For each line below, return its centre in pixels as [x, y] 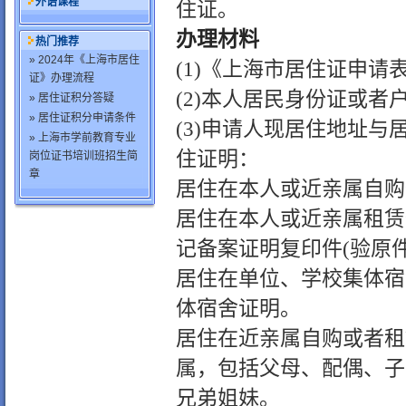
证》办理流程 [62, 78]
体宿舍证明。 [238, 308]
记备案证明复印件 [259, 248]
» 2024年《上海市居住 [84, 60]
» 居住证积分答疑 [72, 98]
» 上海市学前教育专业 [82, 138]
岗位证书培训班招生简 [83, 156]
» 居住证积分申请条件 [82, 118]
